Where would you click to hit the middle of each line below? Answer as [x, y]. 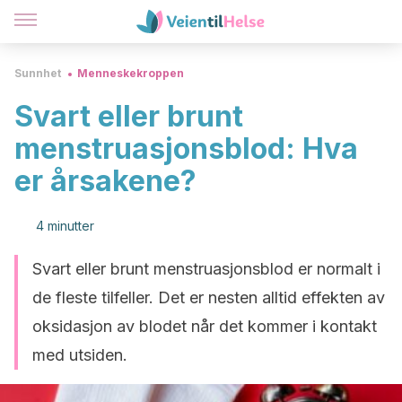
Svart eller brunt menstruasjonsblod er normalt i [206, 269]
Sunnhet [38, 73]
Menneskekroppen [131, 73]
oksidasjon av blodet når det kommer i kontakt [205, 326]
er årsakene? [105, 181]
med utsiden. [80, 355]
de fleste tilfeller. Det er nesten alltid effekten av [209, 297]
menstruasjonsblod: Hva [186, 149]
